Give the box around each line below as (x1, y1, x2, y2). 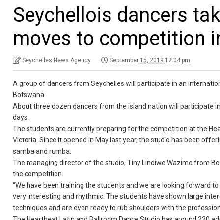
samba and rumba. (13, 147, 72, 155)
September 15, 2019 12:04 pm (110, 57, 191, 64)
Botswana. (13, 91, 48, 99)
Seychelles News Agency (22, 57, 91, 64)
